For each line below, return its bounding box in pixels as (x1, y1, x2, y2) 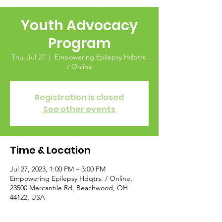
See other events (43, 104, 115, 115)
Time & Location (10, 143, 91, 157)
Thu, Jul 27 (11, 53, 45, 61)
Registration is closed (35, 92, 124, 103)
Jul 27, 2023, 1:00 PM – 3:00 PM (10, 165, 106, 173)
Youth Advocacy (21, 16, 138, 35)
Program (48, 34, 111, 53)
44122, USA (10, 193, 45, 202)
